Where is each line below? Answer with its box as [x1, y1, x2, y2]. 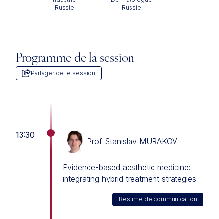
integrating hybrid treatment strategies [63, 174, 196, 184]
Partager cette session [31, 69, 95, 77]
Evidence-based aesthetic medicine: [63, 162, 191, 172]
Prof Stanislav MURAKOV [87, 136, 177, 146]
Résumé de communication [119, 196, 197, 203]
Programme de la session [16, 53, 134, 65]
